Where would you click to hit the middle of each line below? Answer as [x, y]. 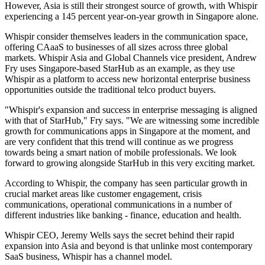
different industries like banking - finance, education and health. [123, 215]
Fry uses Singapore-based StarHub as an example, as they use [120, 69]
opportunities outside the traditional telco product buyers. [110, 90]
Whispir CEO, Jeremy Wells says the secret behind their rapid [119, 235]
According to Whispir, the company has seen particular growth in [126, 183]
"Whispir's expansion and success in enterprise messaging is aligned [131, 110]
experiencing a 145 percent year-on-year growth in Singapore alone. [132, 17]
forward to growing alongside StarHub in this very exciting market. [130, 163]
